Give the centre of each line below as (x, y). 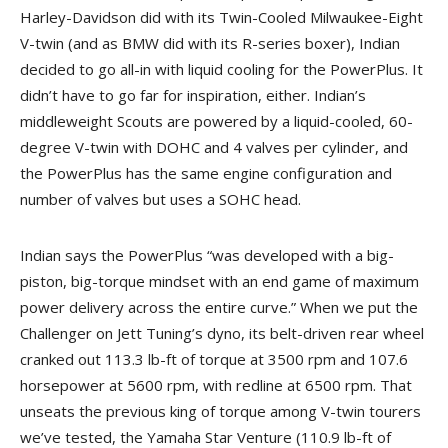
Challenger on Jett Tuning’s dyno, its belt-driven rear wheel (222, 332)
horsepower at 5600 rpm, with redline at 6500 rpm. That (216, 384)
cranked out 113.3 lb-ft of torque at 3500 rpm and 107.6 (214, 358)
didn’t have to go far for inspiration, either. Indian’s (193, 94)
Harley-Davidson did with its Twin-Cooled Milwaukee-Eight (221, 16)
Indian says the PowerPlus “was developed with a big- (207, 254)
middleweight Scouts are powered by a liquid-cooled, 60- (216, 120)
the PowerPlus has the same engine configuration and (206, 172)
